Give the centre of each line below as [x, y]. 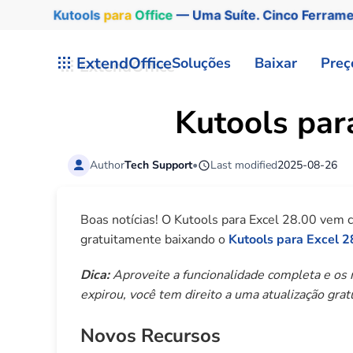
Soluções [201, 63]
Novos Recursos [150, 336]
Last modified [244, 165]
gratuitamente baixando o [154, 240]
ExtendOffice [124, 63]
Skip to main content [95, 45]
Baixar [276, 63]
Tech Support [159, 165]
